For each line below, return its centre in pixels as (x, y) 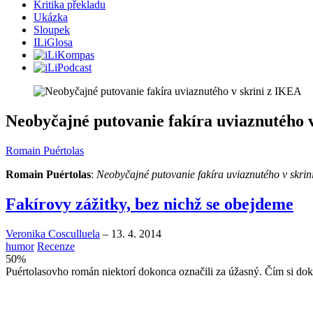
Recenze (56, 247)
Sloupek (52, 30)
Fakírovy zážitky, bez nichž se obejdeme (150, 204)
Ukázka (51, 17)
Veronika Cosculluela (53, 234)
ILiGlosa (53, 43)
